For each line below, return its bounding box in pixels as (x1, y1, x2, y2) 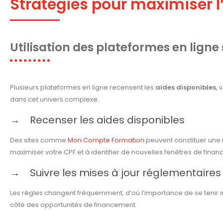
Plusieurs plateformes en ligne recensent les (10, 83, 155, 93)
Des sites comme (10, 135, 68, 145)
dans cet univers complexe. (10, 95, 99, 105)
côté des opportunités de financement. (10, 200, 137, 210)
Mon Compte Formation (68, 135, 144, 145)
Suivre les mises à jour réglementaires (30, 166, 221, 180)
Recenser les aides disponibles (30, 113, 185, 127)
